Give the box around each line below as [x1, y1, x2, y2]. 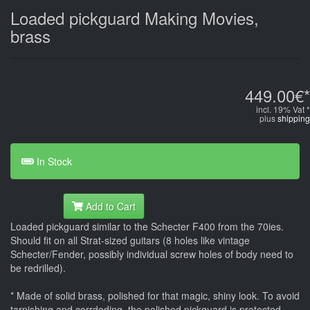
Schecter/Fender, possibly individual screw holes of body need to [10, 246, 293, 261]
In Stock [33, 154, 72, 168]
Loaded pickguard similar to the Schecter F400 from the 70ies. [10, 219, 284, 233]
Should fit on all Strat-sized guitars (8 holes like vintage [10, 232, 250, 247]
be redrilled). [10, 260, 66, 275]
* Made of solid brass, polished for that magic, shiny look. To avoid [10, 288, 300, 302]
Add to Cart [83, 199, 136, 213]
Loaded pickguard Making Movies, [10, 5, 259, 30]
